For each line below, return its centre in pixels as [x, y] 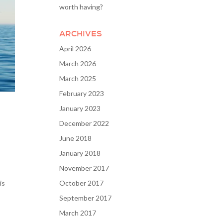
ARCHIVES [81, 34]
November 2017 [84, 168]
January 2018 [80, 153]
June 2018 [76, 138]
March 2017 [78, 213]
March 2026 [78, 63]
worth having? [81, 7]
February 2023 [82, 93]
